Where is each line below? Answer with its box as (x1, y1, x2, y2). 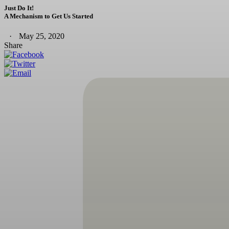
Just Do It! (4, 4, 34, 12)
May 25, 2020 (19, 32, 64, 41)
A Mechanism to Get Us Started (4, 12, 93, 20)
